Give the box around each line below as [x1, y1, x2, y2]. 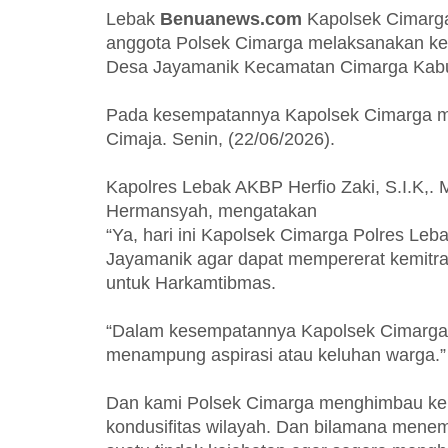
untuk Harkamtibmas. [106, 273, 276, 294]
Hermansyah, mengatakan [106, 201, 317, 222]
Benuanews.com [160, 9, 302, 30]
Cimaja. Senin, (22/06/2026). [106, 129, 335, 150]
